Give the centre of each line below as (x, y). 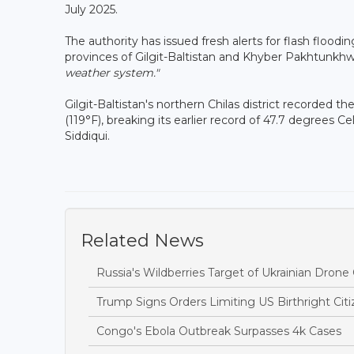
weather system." (112, 72)
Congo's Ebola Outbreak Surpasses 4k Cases (219, 331)
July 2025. (93, 9)
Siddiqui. (89, 136)
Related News (142, 240)
